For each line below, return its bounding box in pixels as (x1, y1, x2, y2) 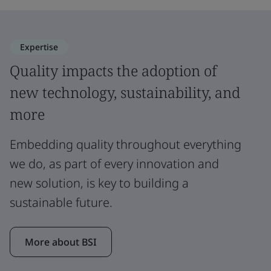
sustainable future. (10, 194, 113, 211)
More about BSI (25, 235, 97, 249)
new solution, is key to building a (10, 174, 189, 191)
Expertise (20, 41, 58, 53)
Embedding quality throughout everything (10, 135, 241, 152)
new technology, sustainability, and (10, 82, 240, 102)
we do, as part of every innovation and (10, 155, 219, 172)
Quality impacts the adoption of (10, 60, 217, 80)
